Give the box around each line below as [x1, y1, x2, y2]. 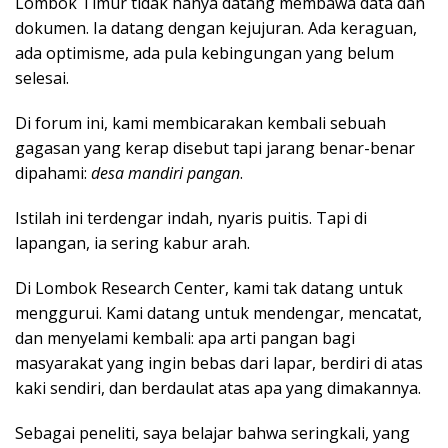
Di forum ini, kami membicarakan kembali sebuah [15, 111, 386, 134]
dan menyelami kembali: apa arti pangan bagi [15, 326, 355, 349]
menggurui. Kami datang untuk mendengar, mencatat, [15, 301, 422, 324]
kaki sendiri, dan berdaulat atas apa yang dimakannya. [15, 376, 421, 399]
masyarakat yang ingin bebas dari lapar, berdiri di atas [15, 351, 423, 374]
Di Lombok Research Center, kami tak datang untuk [15, 276, 403, 299]
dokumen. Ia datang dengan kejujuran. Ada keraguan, [15, 16, 417, 39]
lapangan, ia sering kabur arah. [15, 231, 254, 254]
